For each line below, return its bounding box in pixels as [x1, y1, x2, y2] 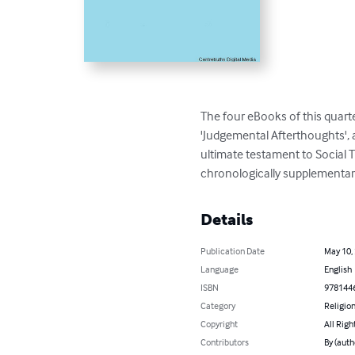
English [323, 262, 352, 275]
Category [200, 299, 236, 311]
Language [200, 262, 239, 275]
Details [200, 209, 254, 229]
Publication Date [200, 244, 265, 257]
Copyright [200, 317, 239, 330]
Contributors [200, 335, 250, 348]
